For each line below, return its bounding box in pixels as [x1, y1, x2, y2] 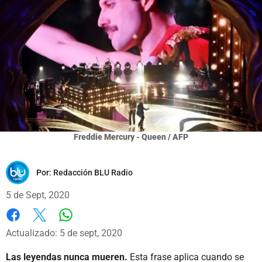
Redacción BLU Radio [53, 167, 133, 177]
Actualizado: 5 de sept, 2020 [6, 227, 122, 239]
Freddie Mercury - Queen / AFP [74, 132, 188, 142]
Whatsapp [65, 220, 108, 232]
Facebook [6, 221, 46, 233]
